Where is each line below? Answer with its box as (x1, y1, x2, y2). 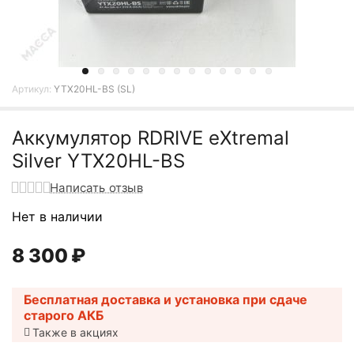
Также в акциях (32, 325, 119, 339)
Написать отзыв (50, 180, 144, 195)
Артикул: (12, 83, 51, 95)
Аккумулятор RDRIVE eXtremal (12, 126, 289, 149)
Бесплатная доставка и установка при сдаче (24, 291, 307, 307)
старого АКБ (24, 307, 104, 323)
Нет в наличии (12, 208, 103, 224)
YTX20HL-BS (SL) (54, 83, 135, 95)
